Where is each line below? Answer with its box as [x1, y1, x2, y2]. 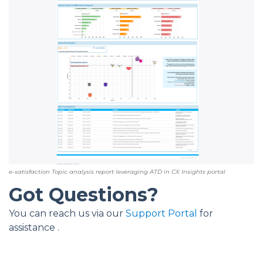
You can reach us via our [9, 208, 126, 220]
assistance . [9, 222, 59, 234]
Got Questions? [9, 183, 159, 207]
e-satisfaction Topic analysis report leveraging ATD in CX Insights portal [9, 168, 225, 176]
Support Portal [126, 208, 197, 220]
